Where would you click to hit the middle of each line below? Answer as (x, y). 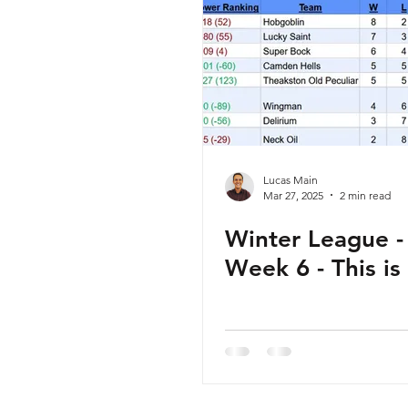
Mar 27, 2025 (293, 195)
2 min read (365, 195)
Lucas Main (291, 179)
